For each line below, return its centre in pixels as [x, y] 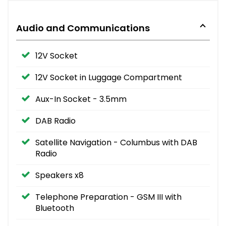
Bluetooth [55, 208]
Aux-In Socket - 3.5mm [81, 99]
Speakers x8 [60, 175]
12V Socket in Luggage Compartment [109, 77]
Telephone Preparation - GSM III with [108, 197]
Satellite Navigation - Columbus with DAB [116, 142]
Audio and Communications [83, 28]
